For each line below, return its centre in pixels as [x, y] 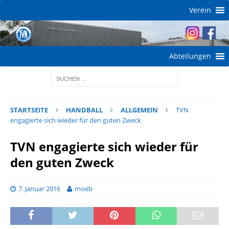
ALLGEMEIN [139, 110]
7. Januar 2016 [39, 188]
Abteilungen [190, 56]
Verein [200, 10]
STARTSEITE [29, 110]
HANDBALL [84, 110]
